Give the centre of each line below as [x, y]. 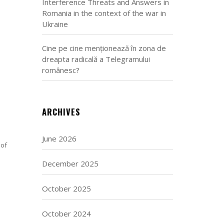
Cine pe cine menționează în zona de [104, 48]
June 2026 [59, 138]
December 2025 [70, 163]
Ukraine [55, 24]
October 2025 [66, 188]
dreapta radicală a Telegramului [96, 59]
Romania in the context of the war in [104, 13]
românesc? [60, 70]
